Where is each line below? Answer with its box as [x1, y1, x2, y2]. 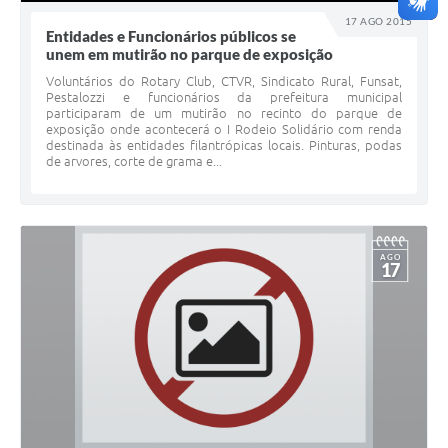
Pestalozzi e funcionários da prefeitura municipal [46, 90, 402, 105]
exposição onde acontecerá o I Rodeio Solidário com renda [46, 122, 402, 137]
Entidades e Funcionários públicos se [46, 27, 296, 46]
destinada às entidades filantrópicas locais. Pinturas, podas [46, 138, 402, 153]
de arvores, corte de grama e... [46, 154, 222, 169]
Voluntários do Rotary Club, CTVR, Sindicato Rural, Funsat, [46, 74, 402, 89]
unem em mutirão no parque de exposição [46, 45, 333, 64]
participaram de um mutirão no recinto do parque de [46, 106, 402, 121]
